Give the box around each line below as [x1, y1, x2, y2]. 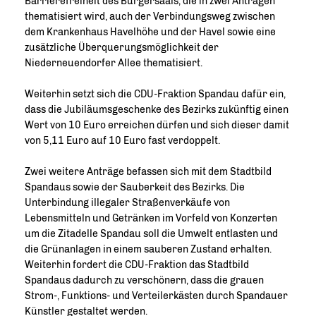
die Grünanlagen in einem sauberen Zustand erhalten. [25, 243, 272, 255]
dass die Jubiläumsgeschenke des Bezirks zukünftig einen [25, 104, 288, 116]
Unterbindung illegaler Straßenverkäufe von [25, 197, 230, 209]
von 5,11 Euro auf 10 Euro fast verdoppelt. [25, 135, 220, 147]
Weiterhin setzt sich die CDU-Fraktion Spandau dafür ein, [25, 88, 286, 100]
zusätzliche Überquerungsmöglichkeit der [25, 42, 219, 54]
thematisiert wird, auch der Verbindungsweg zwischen [25, 11, 275, 23]
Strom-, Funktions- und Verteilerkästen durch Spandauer [25, 290, 288, 302]
